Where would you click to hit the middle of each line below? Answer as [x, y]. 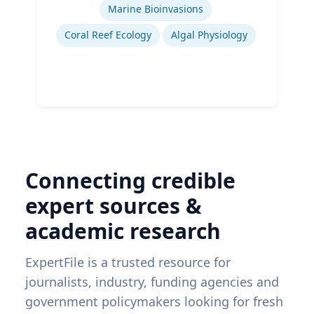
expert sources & [114, 206]
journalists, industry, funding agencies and [152, 282]
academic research [123, 231]
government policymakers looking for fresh [154, 302]
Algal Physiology [209, 35]
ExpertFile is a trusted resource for [128, 262]
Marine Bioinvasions [156, 9]
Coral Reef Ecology [108, 35]
